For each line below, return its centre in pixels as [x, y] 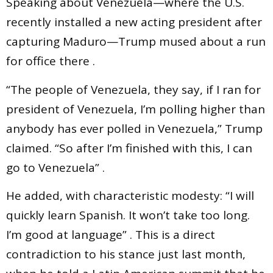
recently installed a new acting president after [134, 22]
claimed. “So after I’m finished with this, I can [129, 148]
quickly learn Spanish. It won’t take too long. [128, 215]
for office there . [51, 61]
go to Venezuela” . [55, 167]
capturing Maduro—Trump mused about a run [136, 42]
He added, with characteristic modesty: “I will [130, 196]
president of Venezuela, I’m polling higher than [136, 109]
